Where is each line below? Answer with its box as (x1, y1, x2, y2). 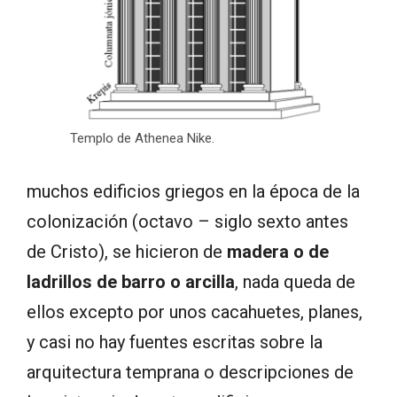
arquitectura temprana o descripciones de (27, 362, 354, 384)
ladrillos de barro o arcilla (27, 271, 235, 293)
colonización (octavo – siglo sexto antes (27, 211, 348, 233)
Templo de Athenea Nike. (70, 130, 214, 147)
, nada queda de (235, 271, 355, 293)
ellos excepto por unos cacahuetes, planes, (27, 301, 362, 323)
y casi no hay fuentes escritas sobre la (27, 331, 323, 354)
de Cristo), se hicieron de (27, 241, 227, 263)
